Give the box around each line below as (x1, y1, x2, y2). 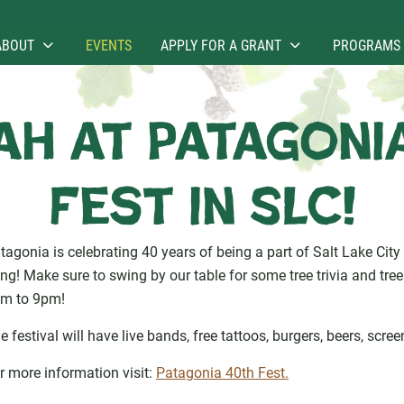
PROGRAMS (333, 34, 400, 54)
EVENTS (86, 34, 132, 54)
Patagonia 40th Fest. (156, 363, 289, 381)
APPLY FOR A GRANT (161, 34, 281, 54)
